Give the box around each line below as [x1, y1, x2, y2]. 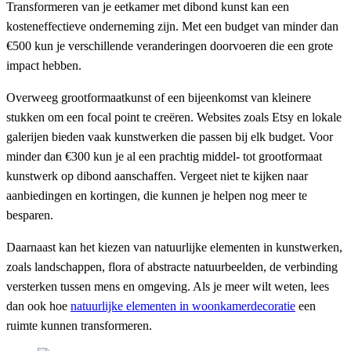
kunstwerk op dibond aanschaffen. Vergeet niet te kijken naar [6, 169, 308, 183]
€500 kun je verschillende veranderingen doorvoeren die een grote [6, 39, 333, 53]
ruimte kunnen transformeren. [6, 319, 152, 333]
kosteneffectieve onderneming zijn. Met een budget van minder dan [6, 20, 338, 34]
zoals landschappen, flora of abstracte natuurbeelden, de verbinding [6, 260, 338, 274]
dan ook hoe [6, 299, 71, 313]
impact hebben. [6, 59, 81, 73]
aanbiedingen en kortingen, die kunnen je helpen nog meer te [6, 189, 307, 203]
